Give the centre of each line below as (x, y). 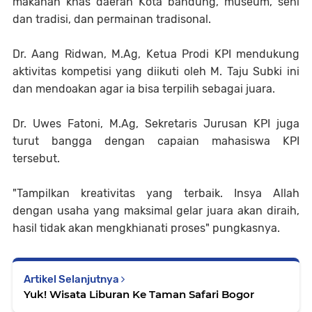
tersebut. (36, 158)
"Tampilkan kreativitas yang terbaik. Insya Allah (156, 193)
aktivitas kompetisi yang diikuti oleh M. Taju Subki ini (156, 71)
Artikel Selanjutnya (72, 279)
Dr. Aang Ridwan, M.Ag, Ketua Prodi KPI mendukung (156, 54)
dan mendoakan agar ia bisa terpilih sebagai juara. (144, 88)
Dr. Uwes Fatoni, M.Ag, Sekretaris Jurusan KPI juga (156, 123)
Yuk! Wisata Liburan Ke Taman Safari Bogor (139, 294)
